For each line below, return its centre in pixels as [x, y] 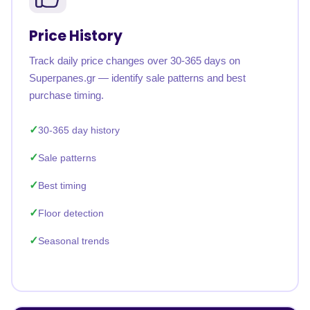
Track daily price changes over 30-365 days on [135, 61]
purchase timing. [66, 95]
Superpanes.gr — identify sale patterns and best [137, 78]
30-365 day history [79, 130]
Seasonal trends [74, 241]
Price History [76, 36]
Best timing [62, 185]
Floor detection [71, 213]
